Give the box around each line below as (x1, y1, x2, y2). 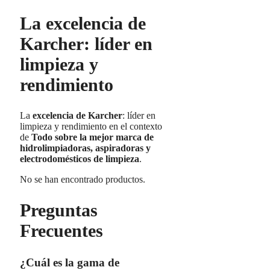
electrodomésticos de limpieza (20, 154, 139, 165)
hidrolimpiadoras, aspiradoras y (20, 143, 151, 154)
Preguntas (20, 199, 98, 220)
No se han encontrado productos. (20, 174, 145, 185)
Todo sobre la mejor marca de (31, 132, 154, 143)
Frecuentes (20, 220, 103, 240)
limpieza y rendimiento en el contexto (20, 121, 162, 132)
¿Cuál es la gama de (20, 256, 119, 269)
